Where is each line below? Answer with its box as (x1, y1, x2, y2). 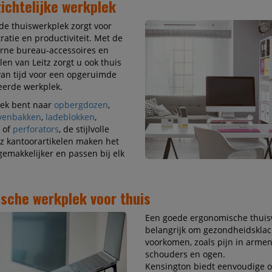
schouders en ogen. (144, 248, 225, 260)
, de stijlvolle (58, 123, 109, 135)
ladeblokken (45, 111, 95, 123)
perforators (12, 123, 59, 135)
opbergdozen (53, 99, 108, 111)
